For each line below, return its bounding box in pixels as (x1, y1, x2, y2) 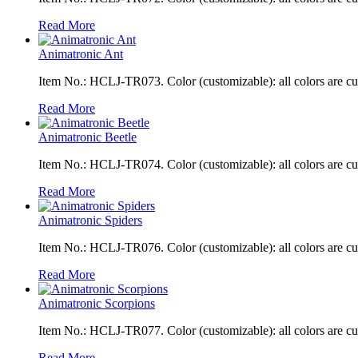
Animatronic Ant (38, 46, 123, 61)
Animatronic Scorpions (38, 296, 155, 310)
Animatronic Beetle (38, 129, 137, 144)
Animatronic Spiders (38, 213, 142, 227)
